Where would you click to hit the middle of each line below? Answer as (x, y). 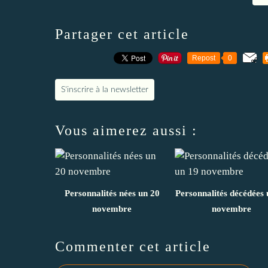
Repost (204, 58)
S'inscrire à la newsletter (105, 89)
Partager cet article (122, 34)
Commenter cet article (133, 246)
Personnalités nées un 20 (112, 193)
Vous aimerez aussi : (126, 130)
